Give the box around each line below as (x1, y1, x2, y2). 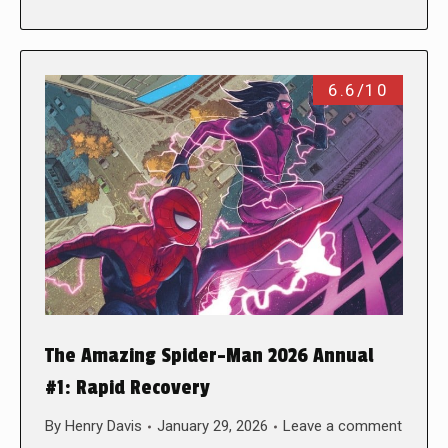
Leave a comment (283, 417, 402, 436)
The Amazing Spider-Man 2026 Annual (45, 344, 374, 369)
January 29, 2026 (157, 417, 268, 436)
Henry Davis (65, 417, 142, 436)
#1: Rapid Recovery (45, 376, 210, 401)
